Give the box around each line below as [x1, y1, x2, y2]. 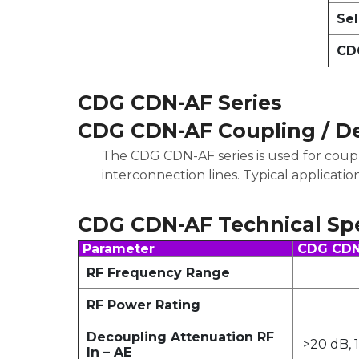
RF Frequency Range [87, 265, 230, 280]
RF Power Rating [87, 297, 200, 313]
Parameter [83, 241, 155, 256]
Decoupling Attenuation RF [87, 329, 274, 345]
